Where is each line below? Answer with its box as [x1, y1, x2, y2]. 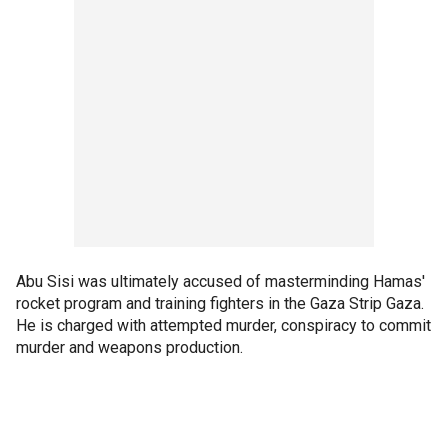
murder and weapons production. [16, 338, 243, 357]
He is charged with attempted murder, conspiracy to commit [16, 316, 431, 335]
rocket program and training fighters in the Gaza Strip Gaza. [16, 294, 424, 313]
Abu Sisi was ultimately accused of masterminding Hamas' [16, 272, 425, 291]
